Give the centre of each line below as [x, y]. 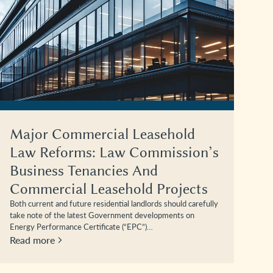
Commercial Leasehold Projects [109, 189]
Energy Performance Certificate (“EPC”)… [81, 227]
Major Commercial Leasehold [102, 134]
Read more [32, 240]
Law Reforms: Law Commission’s [114, 153]
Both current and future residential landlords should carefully [114, 204]
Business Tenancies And [84, 171]
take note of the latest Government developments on [102, 215]
